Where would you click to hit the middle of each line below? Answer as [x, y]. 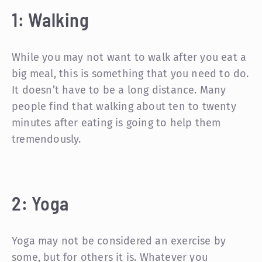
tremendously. [46, 139]
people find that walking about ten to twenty [124, 106]
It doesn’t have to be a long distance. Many [119, 90]
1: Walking [50, 19]
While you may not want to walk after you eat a [129, 57]
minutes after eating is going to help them [116, 123]
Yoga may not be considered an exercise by [119, 241]
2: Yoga [40, 203]
